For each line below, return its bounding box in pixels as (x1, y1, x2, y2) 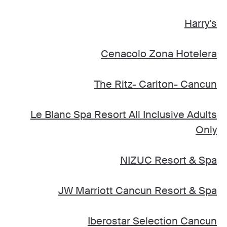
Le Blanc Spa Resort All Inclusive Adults (30, 108, 217, 121)
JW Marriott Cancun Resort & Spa (58, 184, 217, 197)
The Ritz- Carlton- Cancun (94, 78, 217, 91)
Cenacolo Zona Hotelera (100, 47, 217, 60)
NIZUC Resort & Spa (120, 154, 217, 167)
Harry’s (184, 17, 217, 30)
